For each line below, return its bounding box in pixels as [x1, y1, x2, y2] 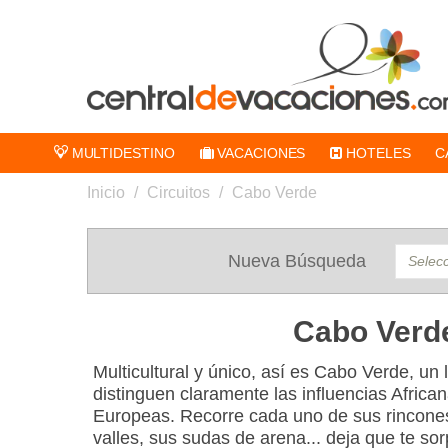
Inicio [87, 183, 125, 201]
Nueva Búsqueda [228, 250, 367, 271]
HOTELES [342, 144, 411, 161]
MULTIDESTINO [67, 144, 175, 161]
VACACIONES [213, 144, 306, 161]
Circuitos [147, 183, 210, 201]
